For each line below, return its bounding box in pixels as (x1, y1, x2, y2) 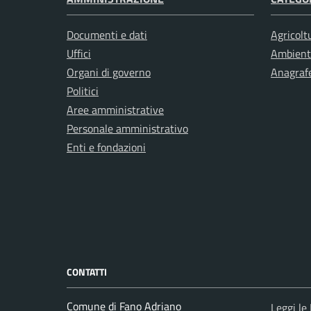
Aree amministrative (67, 101, 164, 119)
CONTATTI (67, 264, 107, 280)
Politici (67, 83, 99, 100)
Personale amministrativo (67, 120, 188, 137)
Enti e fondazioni (67, 139, 146, 156)
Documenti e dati (67, 26, 147, 44)
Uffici (67, 45, 91, 62)
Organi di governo (67, 64, 151, 81)
